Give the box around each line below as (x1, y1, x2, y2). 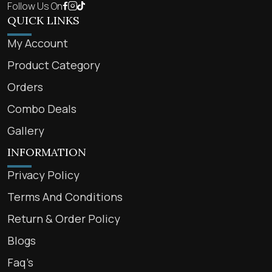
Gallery (7, 123, 44, 138)
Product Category (7, 57, 100, 72)
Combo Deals (7, 101, 76, 116)
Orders (7, 79, 43, 94)
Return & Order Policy (7, 211, 120, 226)
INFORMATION (7, 144, 86, 159)
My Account (7, 35, 68, 50)
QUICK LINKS (7, 13, 80, 27)
